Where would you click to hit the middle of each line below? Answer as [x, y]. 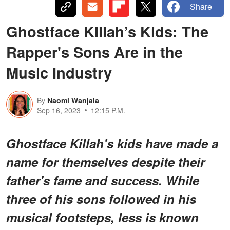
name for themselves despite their [106, 161]
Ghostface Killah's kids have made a [112, 143]
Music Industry [59, 72]
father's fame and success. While [103, 180]
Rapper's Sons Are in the [94, 52]
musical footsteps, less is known [102, 217]
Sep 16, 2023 [59, 110]
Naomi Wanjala [73, 100]
